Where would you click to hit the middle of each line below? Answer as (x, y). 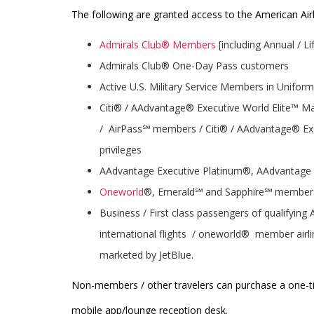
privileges (121, 150)
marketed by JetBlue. (146, 255)
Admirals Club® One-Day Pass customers (194, 66)
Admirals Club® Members (158, 45)
